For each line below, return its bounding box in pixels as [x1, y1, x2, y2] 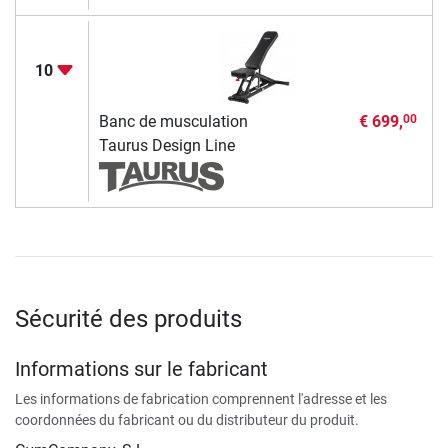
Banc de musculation [98, 111, 248, 131]
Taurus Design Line [98, 135, 235, 155]
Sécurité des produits [15, 304, 242, 333]
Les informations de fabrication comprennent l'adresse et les [15, 390, 387, 407]
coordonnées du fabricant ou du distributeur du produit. [15, 411, 359, 428]
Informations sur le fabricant [15, 356, 268, 381]
